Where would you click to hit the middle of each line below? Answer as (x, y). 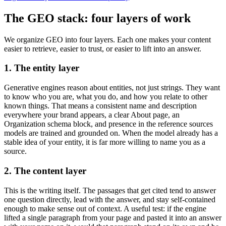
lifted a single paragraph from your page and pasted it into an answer (113, 217)
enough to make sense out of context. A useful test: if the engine (105, 208)
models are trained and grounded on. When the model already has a (111, 133)
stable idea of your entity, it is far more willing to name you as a (105, 142)
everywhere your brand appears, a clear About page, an (92, 115)
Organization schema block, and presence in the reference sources (108, 124)
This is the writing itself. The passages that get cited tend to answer (110, 190)
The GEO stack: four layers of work (97, 18)
